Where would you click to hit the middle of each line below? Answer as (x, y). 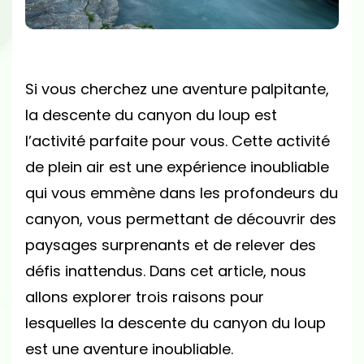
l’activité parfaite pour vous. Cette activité (178, 141)
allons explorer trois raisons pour (145, 297)
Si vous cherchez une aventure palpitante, (177, 89)
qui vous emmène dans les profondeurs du (182, 193)
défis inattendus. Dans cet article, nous (166, 271)
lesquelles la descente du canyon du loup (175, 323)
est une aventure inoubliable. (129, 349)
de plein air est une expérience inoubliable (177, 167)
